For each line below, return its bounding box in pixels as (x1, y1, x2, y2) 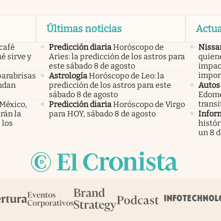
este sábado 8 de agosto (48, 61, 135, 71)
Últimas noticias (46, 22, 122, 35)
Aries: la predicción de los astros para (48, 51, 185, 61)
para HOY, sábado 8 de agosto (48, 109, 156, 118)
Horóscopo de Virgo (112, 99, 185, 109)
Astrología (48, 71, 87, 80)
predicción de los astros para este (48, 80, 171, 90)
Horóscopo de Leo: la (88, 71, 164, 80)
